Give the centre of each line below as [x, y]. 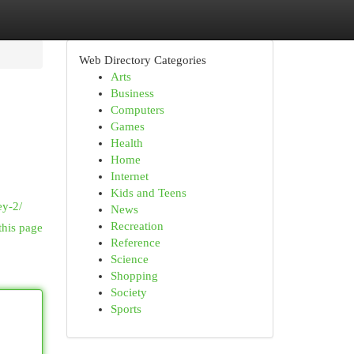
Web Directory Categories [142, 60]
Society [128, 292]
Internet [129, 176]
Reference [135, 243]
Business [132, 93]
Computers [137, 110]
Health [126, 143]
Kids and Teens [148, 193]
